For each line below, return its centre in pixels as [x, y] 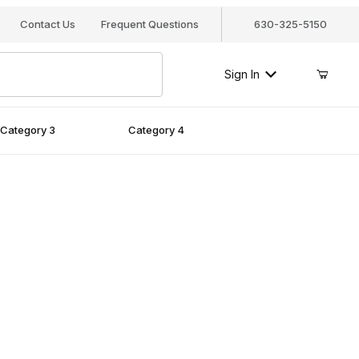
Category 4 [157, 130]
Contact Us [47, 24]
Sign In [242, 75]
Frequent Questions [149, 24]
